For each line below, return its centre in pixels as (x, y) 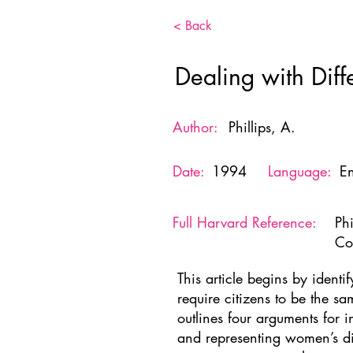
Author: (195, 127)
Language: (300, 171)
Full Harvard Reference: (245, 222)
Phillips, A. (262, 127)
